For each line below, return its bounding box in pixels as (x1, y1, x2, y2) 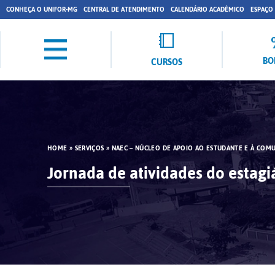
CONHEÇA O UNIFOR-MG (6, 3, 77, 16)
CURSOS (150, 53, 182, 71)
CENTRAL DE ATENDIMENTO (83, 3, 165, 16)
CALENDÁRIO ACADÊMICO (171, 3, 244, 16)
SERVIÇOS (74, 142, 104, 155)
